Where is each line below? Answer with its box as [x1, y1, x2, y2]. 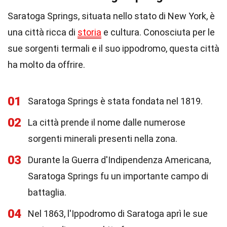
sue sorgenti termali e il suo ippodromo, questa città [8, 43, 219, 54]
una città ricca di [8, 27, 78, 37]
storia [78, 27, 101, 37]
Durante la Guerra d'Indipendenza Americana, [28, 155, 211, 165]
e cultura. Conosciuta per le [101, 27, 215, 37]
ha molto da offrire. [8, 59, 85, 70]
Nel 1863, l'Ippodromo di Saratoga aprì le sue [28, 208, 208, 219]
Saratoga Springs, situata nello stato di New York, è [8, 11, 215, 21]
